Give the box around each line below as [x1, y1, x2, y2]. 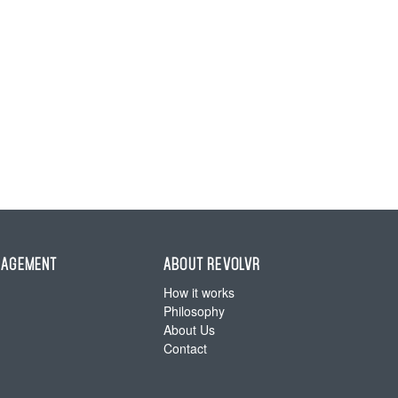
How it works [163, 283, 235, 301]
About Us [163, 321, 215, 338]
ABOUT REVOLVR [163, 257, 261, 272]
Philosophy [163, 302, 225, 320]
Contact [163, 339, 207, 357]
